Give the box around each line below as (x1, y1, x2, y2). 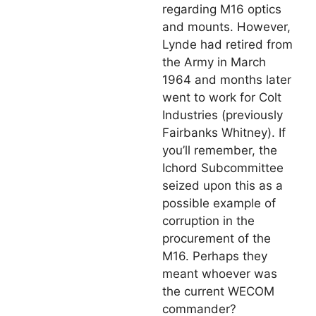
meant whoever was (162, 267, 277, 281)
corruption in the (162, 214, 255, 229)
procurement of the (162, 231, 271, 246)
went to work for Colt (162, 90, 281, 105)
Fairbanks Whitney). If (162, 126, 286, 140)
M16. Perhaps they (162, 249, 267, 264)
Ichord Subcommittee (162, 161, 284, 176)
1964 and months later (162, 73, 291, 87)
